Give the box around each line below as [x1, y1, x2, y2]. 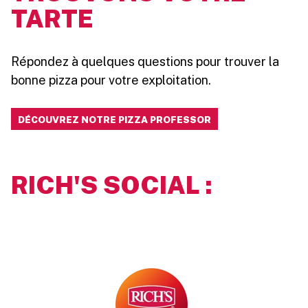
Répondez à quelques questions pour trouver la [11, 54, 279, 69]
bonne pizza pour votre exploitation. [11, 73, 211, 88]
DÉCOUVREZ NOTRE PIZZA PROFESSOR [18, 114, 211, 126]
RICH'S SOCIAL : [11, 170, 212, 200]
